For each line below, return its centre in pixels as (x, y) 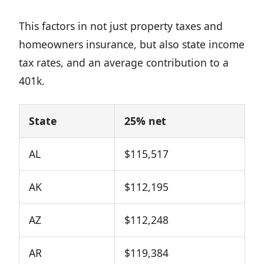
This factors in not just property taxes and (121, 26)
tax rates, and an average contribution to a (124, 62)
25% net (145, 121)
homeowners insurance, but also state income (132, 44)
